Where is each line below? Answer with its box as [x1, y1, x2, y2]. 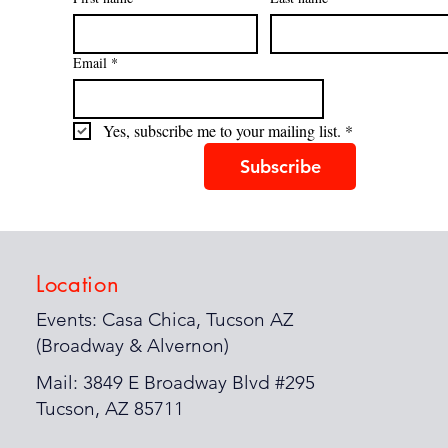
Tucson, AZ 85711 [36, 397, 184, 421]
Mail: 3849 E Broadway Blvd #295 [36, 371, 315, 395]
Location [36, 270, 120, 299]
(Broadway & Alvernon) [36, 334, 229, 358]
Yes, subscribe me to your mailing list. [103, 120, 341, 142]
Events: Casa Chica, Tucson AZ [36, 308, 294, 332]
